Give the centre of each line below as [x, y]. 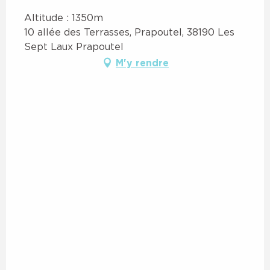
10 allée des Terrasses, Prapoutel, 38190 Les [129, 32]
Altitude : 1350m [64, 17]
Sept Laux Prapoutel [74, 46]
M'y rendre [142, 62]
